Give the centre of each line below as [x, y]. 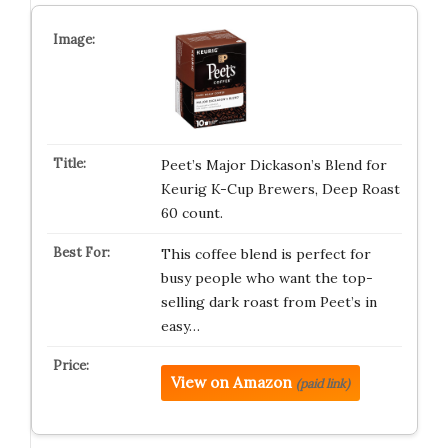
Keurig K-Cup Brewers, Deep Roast [280, 189]
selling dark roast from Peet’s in [268, 302]
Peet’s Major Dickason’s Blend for [273, 165]
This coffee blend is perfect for [265, 254]
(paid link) [322, 383]
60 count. [191, 213]
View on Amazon [231, 382]
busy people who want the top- [266, 278]
